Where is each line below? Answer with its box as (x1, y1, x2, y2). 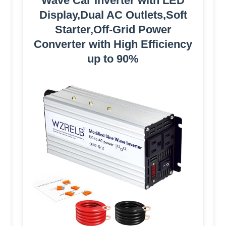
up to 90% (87, 52, 139, 66)
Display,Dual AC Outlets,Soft (39, 9, 187, 22)
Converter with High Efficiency (34, 38, 192, 51)
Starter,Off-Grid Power (54, 23, 172, 36)
